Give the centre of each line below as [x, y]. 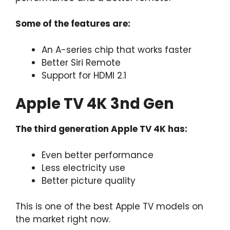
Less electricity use [83, 168]
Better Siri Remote [81, 62]
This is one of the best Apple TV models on [109, 207]
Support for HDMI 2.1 [84, 75]
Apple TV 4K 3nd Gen [95, 104]
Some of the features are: [73, 24]
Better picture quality [89, 180]
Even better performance [98, 155]
